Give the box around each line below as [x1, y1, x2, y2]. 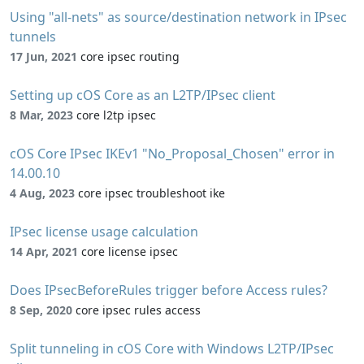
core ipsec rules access [76, 301, 201, 318]
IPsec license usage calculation [10, 222, 198, 240]
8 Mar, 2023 [10, 106, 73, 123]
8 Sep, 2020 [10, 301, 72, 318]
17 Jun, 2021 [10, 48, 77, 64]
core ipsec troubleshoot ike [78, 184, 225, 201]
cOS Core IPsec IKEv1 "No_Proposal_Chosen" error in [10, 144, 335, 162]
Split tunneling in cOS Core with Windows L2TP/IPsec [10, 339, 334, 357]
